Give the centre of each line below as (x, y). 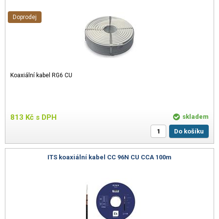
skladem (196, 117)
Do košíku (191, 131)
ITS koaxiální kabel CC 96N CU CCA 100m (109, 157)
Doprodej (27, 17)
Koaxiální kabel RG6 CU (41, 76)
